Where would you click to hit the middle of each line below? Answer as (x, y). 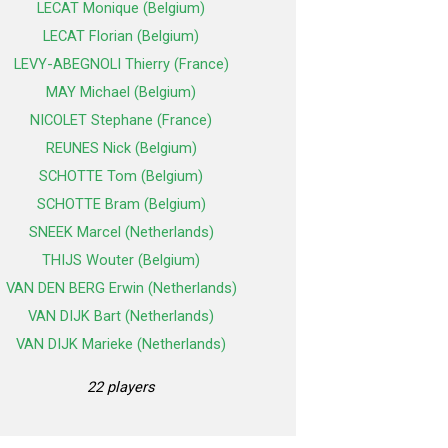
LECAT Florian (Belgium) (121, 36)
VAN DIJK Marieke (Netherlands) (121, 344)
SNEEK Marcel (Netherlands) (121, 232)
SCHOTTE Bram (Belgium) (121, 204)
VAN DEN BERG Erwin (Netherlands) (121, 288)
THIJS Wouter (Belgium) (121, 260)
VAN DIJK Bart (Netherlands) (121, 316)
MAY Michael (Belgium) (121, 92)
